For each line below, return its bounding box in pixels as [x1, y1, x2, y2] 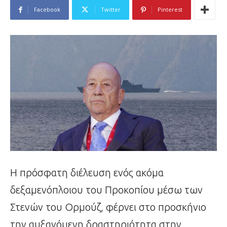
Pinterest [158, 6, 182, 14]
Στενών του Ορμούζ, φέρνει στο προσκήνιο [10, 201, 206, 213]
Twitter [101, 6, 121, 14]
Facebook [34, 6, 60, 14]
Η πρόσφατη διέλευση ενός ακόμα [10, 167, 164, 179]
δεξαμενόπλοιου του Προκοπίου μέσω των [10, 184, 203, 196]
